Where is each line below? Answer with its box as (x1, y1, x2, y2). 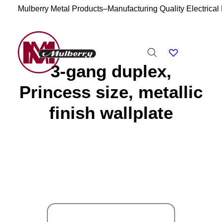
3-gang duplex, (51, 61, 171, 81)
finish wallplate (49, 103, 173, 122)
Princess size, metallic (19, 82, 203, 102)
